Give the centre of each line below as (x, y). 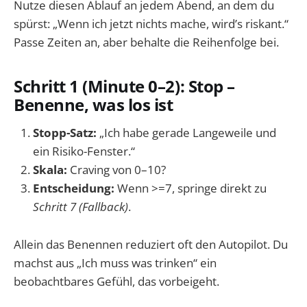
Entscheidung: (74, 188)
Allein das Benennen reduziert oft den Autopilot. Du (151, 244)
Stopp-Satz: (65, 133)
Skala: (50, 170)
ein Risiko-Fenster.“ (84, 151)
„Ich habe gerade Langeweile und (186, 133)
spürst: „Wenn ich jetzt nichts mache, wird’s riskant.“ (151, 23)
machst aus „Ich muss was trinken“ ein (115, 262)
